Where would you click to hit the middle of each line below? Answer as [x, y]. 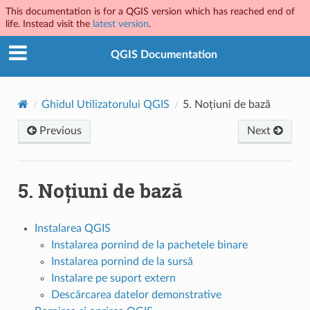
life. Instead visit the [49, 24]
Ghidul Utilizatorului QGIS [105, 104]
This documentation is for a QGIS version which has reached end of [150, 11]
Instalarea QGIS [72, 228]
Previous [59, 130]
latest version [121, 24]
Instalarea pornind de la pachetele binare [149, 245]
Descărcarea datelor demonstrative [136, 294]
